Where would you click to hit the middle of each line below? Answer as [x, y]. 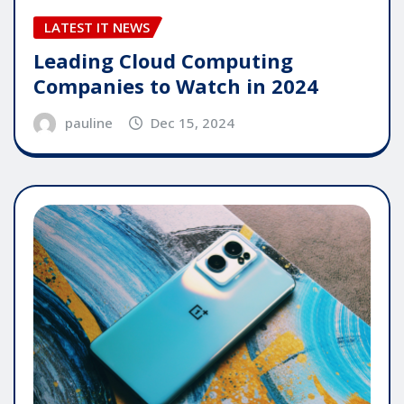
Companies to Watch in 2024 [176, 85]
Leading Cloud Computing [163, 60]
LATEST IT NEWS [97, 28]
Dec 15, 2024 [193, 122]
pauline [88, 122]
